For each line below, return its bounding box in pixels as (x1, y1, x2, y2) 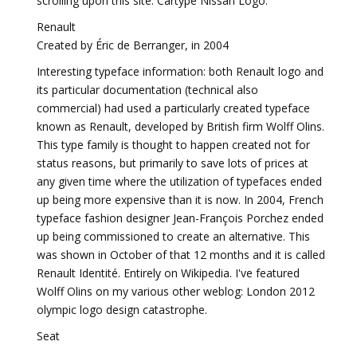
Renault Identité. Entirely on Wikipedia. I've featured (37, 265, 300, 280)
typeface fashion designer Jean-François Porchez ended (37, 210, 324, 226)
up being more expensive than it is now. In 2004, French (37, 192, 324, 207)
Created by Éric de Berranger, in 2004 (37, 37, 229, 53)
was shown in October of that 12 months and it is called (37, 247, 325, 262)
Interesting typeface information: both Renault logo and (37, 64, 324, 79)
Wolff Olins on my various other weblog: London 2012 (37, 284, 315, 299)
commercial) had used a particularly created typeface (37, 100, 310, 116)
